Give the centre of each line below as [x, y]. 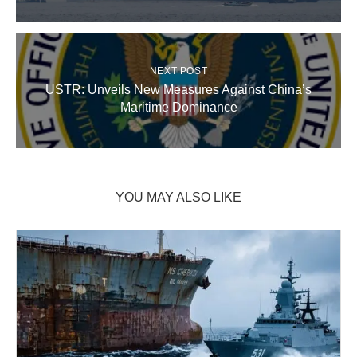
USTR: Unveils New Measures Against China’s [178, 90]
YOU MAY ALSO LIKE [178, 198]
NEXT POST [178, 71]
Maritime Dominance [178, 108]
